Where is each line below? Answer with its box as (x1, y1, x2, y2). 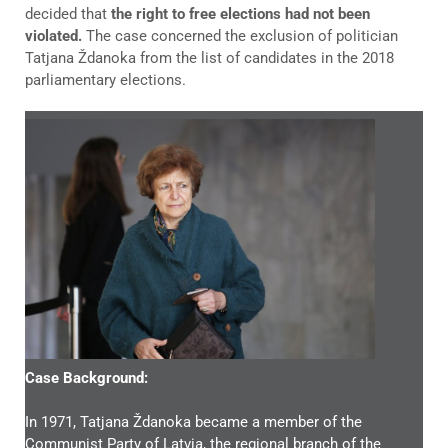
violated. (25, 26, 82, 45)
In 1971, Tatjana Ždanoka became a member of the (25, 412, 362, 431)
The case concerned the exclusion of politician (82, 26, 398, 45)
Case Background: (25, 368, 148, 387)
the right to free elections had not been (111, 4, 370, 23)
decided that (25, 4, 111, 23)
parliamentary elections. (25, 70, 186, 89)
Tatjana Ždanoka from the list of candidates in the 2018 (25, 48, 394, 67)
